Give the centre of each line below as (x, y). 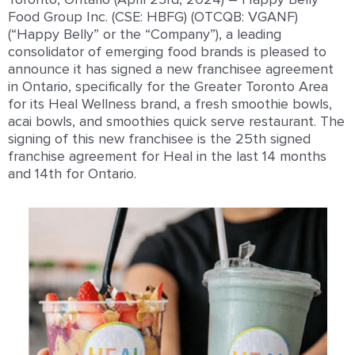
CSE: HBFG (149, 17)
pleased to (293, 52)
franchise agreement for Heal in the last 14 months (167, 157)
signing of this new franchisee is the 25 (130, 139)
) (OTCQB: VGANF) (241, 17)
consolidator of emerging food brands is (134, 52)
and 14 (28, 174)
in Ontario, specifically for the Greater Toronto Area (168, 87)
